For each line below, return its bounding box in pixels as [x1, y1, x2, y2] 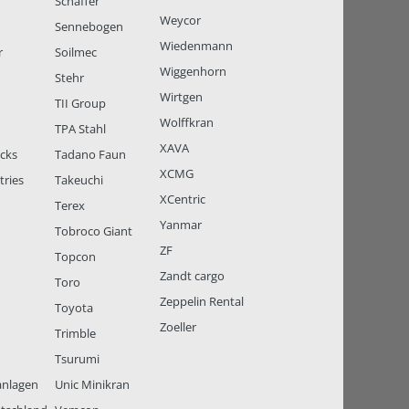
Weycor [160, 12, 201, 29]
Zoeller [160, 319, 196, 336]
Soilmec [55, 44, 98, 61]
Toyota [55, 299, 94, 317]
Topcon [55, 248, 97, 266]
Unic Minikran [55, 376, 131, 393]
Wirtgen [160, 89, 203, 106]
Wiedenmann [160, 37, 233, 55]
